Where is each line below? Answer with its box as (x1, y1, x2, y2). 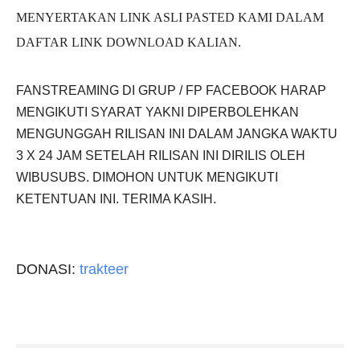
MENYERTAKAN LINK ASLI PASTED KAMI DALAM (16, 10, 324, 24)
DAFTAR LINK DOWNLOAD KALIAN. (16, 35, 241, 49)
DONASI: (16, 260, 80, 277)
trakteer (80, 260, 129, 277)
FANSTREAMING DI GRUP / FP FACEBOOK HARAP (16, 84, 326, 97)
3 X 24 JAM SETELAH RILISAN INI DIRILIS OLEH (16, 149, 305, 162)
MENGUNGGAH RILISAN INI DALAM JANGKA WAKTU (16, 127, 337, 141)
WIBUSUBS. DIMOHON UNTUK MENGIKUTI (16, 170, 278, 184)
